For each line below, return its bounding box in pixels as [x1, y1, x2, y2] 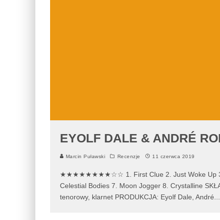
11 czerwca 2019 [152, 154, 195, 159]
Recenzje [117, 154, 140, 159]
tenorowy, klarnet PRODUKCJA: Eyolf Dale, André [60, 193, 214, 201]
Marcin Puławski [64, 154, 105, 159]
